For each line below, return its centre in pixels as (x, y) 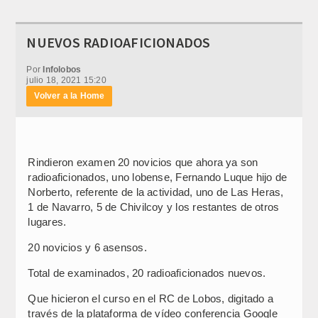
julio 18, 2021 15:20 (66, 80)
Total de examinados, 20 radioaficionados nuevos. (147, 273)
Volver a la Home (70, 95)
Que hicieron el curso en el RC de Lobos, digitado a (150, 298)
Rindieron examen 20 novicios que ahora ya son (143, 162)
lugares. (47, 221)
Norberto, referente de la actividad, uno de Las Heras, (156, 192)
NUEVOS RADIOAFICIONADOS (119, 42)
